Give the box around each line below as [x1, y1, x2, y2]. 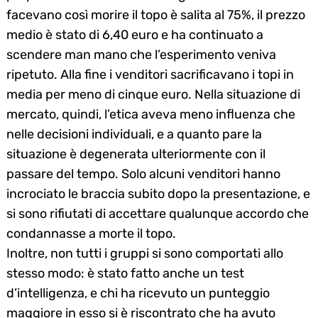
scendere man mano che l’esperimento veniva [6, 46, 276, 62]
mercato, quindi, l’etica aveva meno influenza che [6, 106, 295, 122]
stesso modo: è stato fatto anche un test [6, 265, 244, 281]
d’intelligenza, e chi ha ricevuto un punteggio [6, 285, 270, 301]
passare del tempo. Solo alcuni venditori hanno [6, 165, 280, 182]
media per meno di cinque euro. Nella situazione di [6, 86, 300, 102]
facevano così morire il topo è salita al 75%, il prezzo [6, 6, 305, 23]
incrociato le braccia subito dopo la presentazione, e [6, 185, 310, 202]
